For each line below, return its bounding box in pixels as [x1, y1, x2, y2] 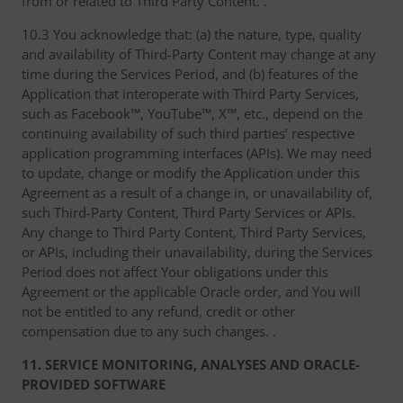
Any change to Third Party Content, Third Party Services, [22, 223, 366, 241]
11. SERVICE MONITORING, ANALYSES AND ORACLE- [22, 355, 360, 373]
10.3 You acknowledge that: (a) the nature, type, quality [22, 25, 362, 43]
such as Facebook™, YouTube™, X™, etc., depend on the [22, 104, 363, 122]
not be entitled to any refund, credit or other [22, 302, 295, 320]
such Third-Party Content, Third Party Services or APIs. [22, 203, 355, 221]
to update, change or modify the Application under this [22, 164, 360, 182]
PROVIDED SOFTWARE [22, 375, 166, 393]
